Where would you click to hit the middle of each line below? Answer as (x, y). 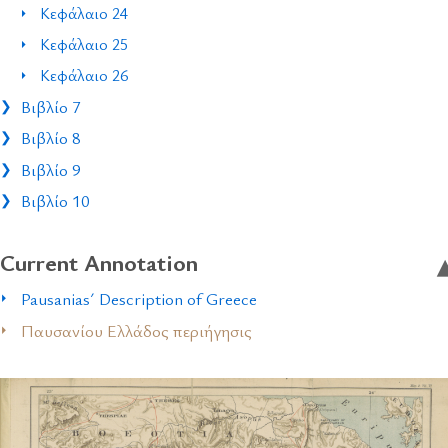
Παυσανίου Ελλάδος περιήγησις (137, 330)
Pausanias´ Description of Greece (139, 299)
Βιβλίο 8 (51, 138)
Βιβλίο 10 (56, 200)
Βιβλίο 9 (51, 169)
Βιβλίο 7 (51, 107)
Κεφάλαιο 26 (84, 74)
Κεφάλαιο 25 (84, 43)
